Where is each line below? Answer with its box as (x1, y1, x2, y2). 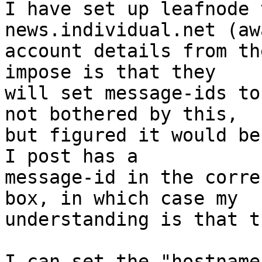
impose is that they (5, 61, 216, 83)
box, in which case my (5, 188, 238, 209)
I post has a (5, 146, 138, 167)
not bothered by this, (5, 104, 238, 125)
